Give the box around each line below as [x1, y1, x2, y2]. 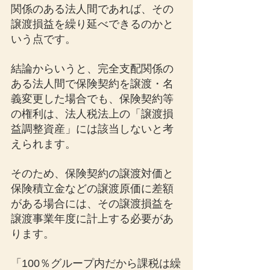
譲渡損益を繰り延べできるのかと [11, 18, 174, 30]
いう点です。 [11, 33, 76, 45]
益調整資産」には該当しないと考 [11, 123, 174, 135]
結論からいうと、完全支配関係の [11, 63, 174, 75]
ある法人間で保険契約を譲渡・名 [11, 78, 174, 90]
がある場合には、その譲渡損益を [11, 198, 174, 210]
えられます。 [11, 138, 76, 150]
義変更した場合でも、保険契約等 [11, 93, 174, 105]
